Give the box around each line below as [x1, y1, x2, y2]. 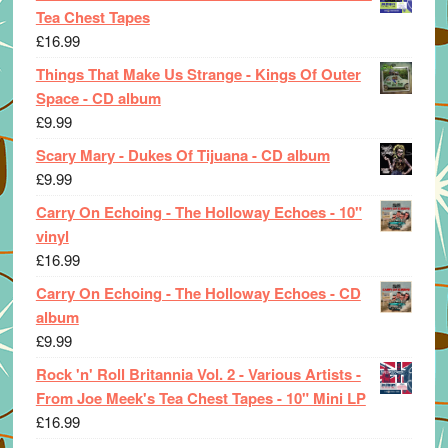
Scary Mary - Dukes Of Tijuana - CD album [35, 143, 330, 166]
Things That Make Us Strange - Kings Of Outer [35, 62, 361, 85]
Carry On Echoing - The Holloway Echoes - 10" [35, 200, 362, 223]
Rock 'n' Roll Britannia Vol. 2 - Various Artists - [35, 362, 361, 385]
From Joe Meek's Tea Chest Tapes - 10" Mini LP [35, 386, 366, 409]
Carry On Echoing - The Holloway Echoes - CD [35, 281, 361, 304]
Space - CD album [35, 86, 161, 109]
